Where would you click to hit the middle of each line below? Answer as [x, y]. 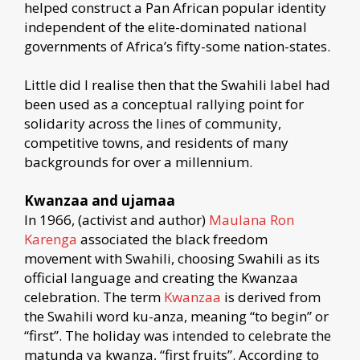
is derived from [271, 297]
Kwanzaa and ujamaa [100, 200]
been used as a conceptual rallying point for [164, 104]
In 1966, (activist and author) [117, 219]
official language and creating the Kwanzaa [161, 277]
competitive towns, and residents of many [156, 142]
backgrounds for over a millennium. [138, 162]
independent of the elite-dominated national [166, 27]
